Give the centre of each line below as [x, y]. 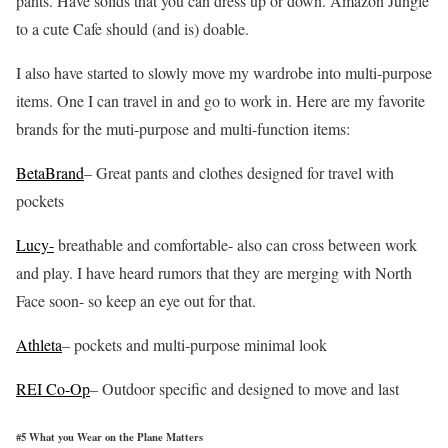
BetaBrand [50, 172]
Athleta [39, 344]
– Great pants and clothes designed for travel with [239, 172]
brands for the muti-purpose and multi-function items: [183, 128]
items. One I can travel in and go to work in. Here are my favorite [220, 100]
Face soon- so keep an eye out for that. [136, 300]
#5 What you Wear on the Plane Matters [109, 436]
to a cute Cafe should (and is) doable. [132, 28]
